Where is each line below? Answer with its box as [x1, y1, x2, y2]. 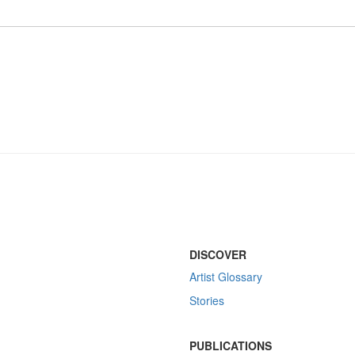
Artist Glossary [189, 269, 262, 284]
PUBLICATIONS [189, 338, 272, 353]
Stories [189, 292, 224, 308]
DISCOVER [189, 246, 246, 262]
